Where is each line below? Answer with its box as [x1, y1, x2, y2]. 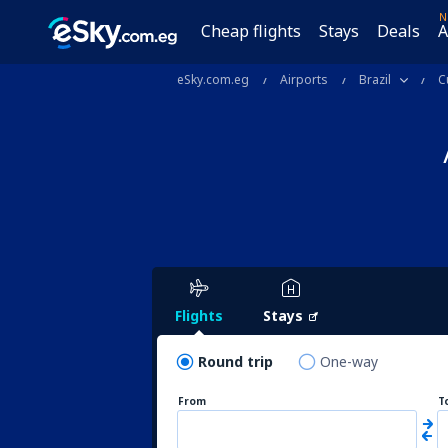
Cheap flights [201, 20, 302, 42]
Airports [280, 71, 328, 88]
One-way [320, 352, 378, 371]
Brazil [359, 71, 391, 88]
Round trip [198, 352, 273, 371]
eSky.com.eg [177, 71, 249, 88]
